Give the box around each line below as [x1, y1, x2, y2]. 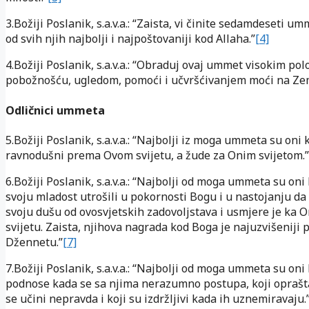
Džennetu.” [6, 234, 63, 250]
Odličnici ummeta [6, 102, 105, 118]
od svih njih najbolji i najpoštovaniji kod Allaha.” [6, 31, 255, 47]
